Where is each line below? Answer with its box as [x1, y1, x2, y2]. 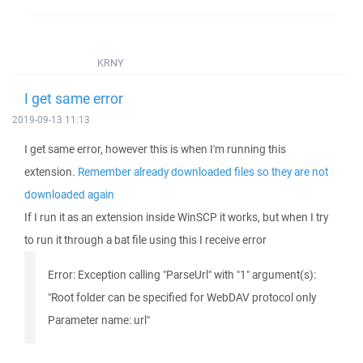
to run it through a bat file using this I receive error [24, 233, 267, 247]
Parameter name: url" [48, 313, 150, 327]
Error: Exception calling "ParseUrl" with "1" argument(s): [48, 267, 316, 282]
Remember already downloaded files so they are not [78, 164, 328, 179]
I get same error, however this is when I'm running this [24, 142, 286, 156]
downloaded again [24, 187, 114, 202]
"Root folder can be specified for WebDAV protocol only [48, 290, 316, 305]
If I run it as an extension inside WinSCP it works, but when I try [24, 210, 328, 224]
